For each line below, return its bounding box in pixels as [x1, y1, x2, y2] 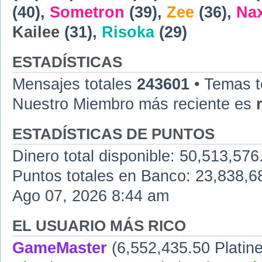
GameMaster [12, 239, 107, 257]
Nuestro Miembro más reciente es [12, 95, 256, 113]
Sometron [50, 4, 125, 22]
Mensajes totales [12, 75, 137, 94]
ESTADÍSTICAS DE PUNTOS [12, 126, 215, 143]
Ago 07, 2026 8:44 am [12, 187, 169, 205]
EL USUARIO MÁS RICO [12, 218, 186, 235]
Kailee [12, 23, 60, 42]
